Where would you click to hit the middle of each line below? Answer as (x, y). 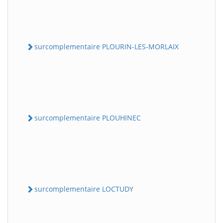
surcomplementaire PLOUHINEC (88, 117)
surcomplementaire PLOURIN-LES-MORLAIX (107, 46)
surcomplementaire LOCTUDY (84, 189)
